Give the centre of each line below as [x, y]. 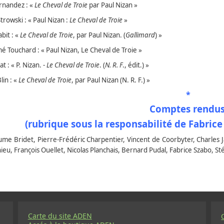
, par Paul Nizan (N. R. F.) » [111, 80]
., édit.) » [136, 65]
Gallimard [140, 35]
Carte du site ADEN [60, 216]
